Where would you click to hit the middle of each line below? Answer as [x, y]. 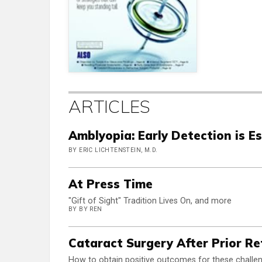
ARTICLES [110, 107]
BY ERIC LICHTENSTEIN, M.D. [113, 150]
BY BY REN [85, 209]
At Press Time [111, 184]
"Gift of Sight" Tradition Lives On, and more [150, 201]
